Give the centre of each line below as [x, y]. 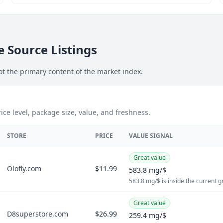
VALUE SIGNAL [151, 136]
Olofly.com [24, 168]
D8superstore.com [38, 214]
